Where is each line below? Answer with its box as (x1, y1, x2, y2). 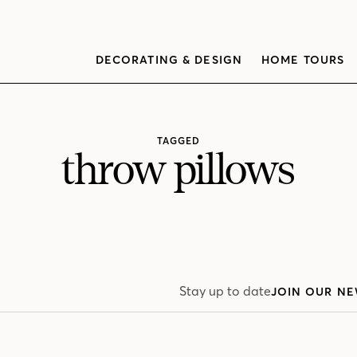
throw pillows (62, 147, 295, 194)
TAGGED (157, 135, 200, 147)
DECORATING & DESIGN (95, 53, 242, 67)
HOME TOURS (261, 53, 345, 67)
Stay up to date (178, 283, 271, 300)
